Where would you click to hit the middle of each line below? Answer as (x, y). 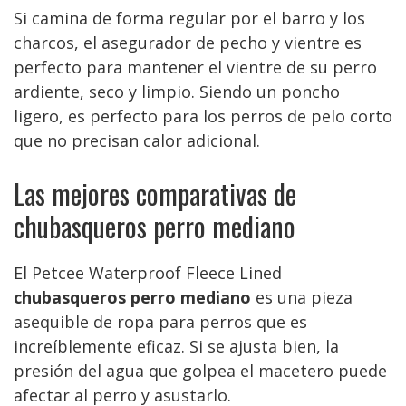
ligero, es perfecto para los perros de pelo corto (203, 116)
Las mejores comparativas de (155, 193)
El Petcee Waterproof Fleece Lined (148, 273)
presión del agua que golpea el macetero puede (200, 371)
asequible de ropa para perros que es (160, 322)
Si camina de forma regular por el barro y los (189, 18)
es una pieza (302, 297)
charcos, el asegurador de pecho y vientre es (188, 43)
